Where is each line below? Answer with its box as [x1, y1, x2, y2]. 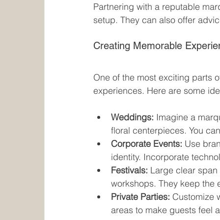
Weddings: [111, 111, 154, 123]
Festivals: [111, 165, 148, 176]
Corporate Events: [111, 138, 183, 150]
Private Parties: [111, 191, 170, 203]
